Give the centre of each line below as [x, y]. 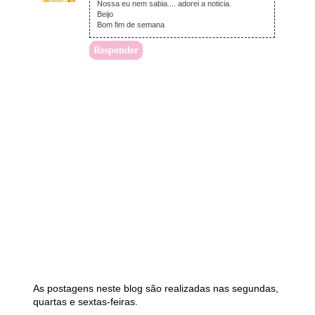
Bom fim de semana [131, 25]
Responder [116, 51]
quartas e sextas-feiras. [85, 302]
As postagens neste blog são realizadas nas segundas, [156, 289]
